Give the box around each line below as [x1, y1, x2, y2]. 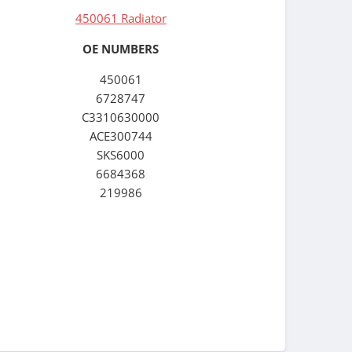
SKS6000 [97, 147, 145, 163]
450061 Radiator [75, 9, 167, 26]
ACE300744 [89, 128, 152, 145]
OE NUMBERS [82, 41, 159, 57]
